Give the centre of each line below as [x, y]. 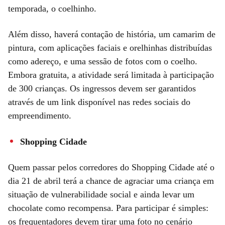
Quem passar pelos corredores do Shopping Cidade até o [111, 167]
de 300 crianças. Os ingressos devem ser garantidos [102, 88]
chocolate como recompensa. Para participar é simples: [108, 208]
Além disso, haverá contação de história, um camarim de [112, 34]
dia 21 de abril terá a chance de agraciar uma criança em [111, 181]
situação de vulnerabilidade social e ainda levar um [101, 194]
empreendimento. [40, 115]
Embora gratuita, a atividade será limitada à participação [111, 75]
